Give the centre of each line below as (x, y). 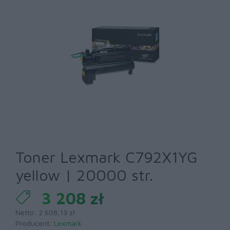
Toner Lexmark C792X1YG (107, 157)
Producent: (35, 223)
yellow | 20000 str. (84, 175)
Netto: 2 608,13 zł (45, 212)
